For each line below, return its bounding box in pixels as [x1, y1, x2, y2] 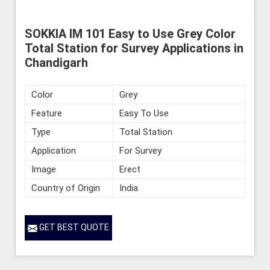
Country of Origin [31, 183, 100, 194]
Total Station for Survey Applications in [25, 41, 243, 56]
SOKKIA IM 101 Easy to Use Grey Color [25, 27, 236, 42]
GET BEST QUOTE [37, 222, 109, 233]
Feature [31, 108, 62, 119]
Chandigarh [25, 55, 88, 71]
